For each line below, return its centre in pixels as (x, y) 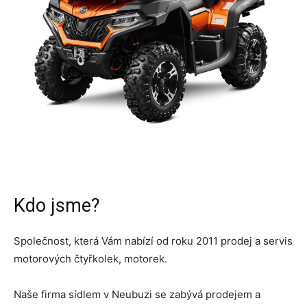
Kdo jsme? (57, 206)
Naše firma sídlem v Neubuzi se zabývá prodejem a (137, 295)
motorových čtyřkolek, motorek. (90, 259)
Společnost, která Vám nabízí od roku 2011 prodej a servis (153, 241)
